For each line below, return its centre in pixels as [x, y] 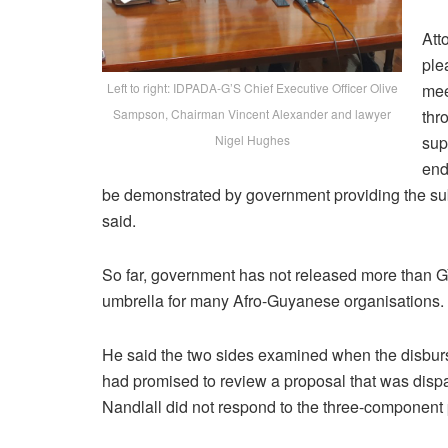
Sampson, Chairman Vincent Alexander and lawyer [252, 114]
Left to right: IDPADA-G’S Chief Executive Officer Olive [252, 88]
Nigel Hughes [252, 140]
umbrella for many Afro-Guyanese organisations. [273, 301]
